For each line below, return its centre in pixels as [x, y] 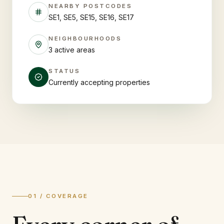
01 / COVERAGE [58, 196]
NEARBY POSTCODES [90, 6]
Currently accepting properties [99, 82]
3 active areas [72, 50]
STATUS [64, 71]
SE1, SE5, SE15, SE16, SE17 [91, 17]
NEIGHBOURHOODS [85, 38]
